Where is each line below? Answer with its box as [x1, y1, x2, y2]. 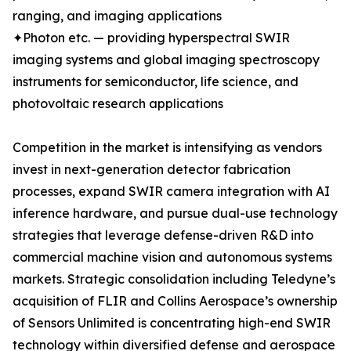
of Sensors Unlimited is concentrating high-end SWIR [13, 315, 331, 331]
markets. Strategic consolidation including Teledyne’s [13, 271, 335, 288]
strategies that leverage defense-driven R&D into [13, 227, 313, 244]
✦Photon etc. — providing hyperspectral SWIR [13, 30, 290, 46]
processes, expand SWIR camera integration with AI [13, 183, 330, 200]
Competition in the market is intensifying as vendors [13, 139, 322, 156]
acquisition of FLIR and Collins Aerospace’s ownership [13, 293, 338, 309]
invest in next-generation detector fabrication [13, 161, 291, 178]
